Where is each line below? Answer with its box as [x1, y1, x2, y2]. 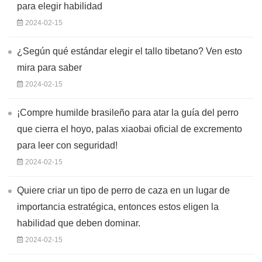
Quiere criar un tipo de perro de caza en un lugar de [17, 185, 230, 195]
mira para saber [17, 62, 82, 73]
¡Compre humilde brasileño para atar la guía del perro [17, 107, 239, 118]
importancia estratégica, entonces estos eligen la [17, 201, 219, 212]
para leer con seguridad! [17, 140, 118, 150]
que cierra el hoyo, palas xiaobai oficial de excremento [17, 123, 242, 134]
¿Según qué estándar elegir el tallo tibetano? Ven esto [17, 46, 242, 56]
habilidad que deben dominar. [17, 218, 140, 228]
